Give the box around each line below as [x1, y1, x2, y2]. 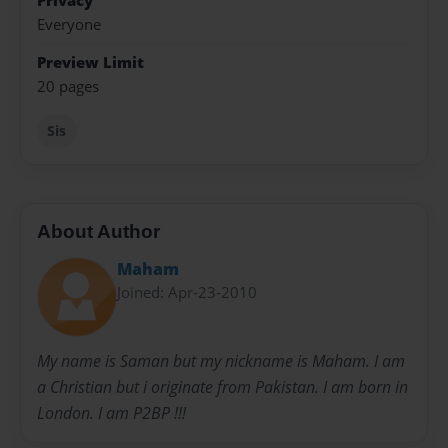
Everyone [37, 14, 101, 36]
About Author [37, 221, 160, 243]
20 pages [37, 75, 99, 97]
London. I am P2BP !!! [37, 402, 186, 425]
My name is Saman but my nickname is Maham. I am [37, 350, 405, 373]
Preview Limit [37, 51, 144, 73]
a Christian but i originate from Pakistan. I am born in [37, 376, 408, 399]
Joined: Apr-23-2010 [117, 281, 257, 302]
